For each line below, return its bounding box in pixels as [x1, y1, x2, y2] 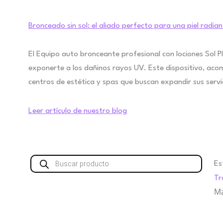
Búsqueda [30, 152, 67, 162]
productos [30, 172, 67, 182]
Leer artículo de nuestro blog [28, 107, 127, 115]
